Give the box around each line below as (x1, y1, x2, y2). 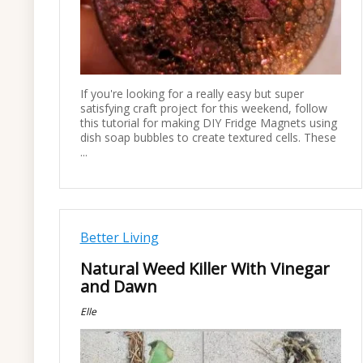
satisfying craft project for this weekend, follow (79, 100, 327, 117)
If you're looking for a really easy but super (79, 86, 304, 102)
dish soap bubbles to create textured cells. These (79, 130, 336, 146)
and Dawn (79, 275, 157, 297)
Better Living (79, 228, 159, 247)
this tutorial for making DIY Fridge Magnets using (79, 115, 337, 131)
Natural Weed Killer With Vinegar (79, 258, 330, 280)
